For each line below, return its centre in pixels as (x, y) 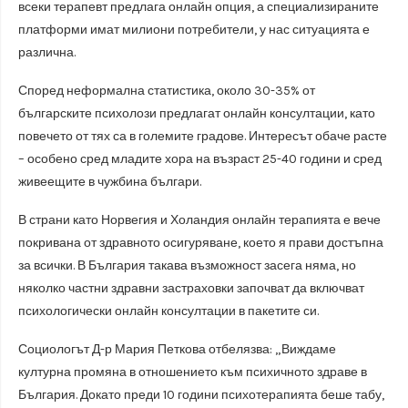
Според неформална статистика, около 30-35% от (167, 90)
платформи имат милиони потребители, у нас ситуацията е (194, 29)
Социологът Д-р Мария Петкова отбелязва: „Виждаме (177, 349)
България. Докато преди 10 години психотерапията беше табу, (201, 394)
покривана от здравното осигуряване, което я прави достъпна (201, 242)
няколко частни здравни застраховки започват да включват (191, 288)
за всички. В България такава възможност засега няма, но (187, 265)
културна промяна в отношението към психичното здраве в (193, 372)
